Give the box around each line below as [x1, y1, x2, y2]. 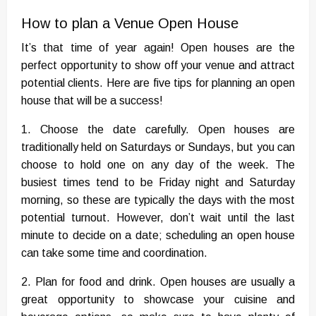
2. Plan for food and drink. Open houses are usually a [21, 276, 295, 288]
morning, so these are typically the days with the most [21, 194, 295, 207]
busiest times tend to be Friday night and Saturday [21, 176, 295, 189]
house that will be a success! [21, 95, 163, 107]
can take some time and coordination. [21, 247, 207, 260]
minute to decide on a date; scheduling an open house [21, 229, 295, 242]
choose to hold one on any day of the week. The [21, 159, 295, 171]
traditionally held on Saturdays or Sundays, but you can [21, 141, 295, 154]
